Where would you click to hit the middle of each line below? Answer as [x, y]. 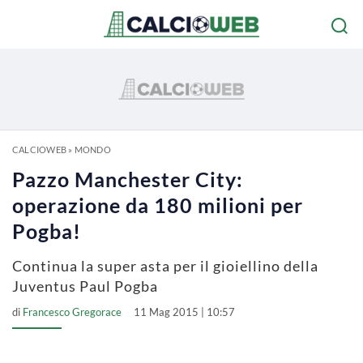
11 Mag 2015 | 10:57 [184, 312]
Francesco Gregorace [72, 312]
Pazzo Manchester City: [128, 179]
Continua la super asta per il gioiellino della [165, 266]
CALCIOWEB [39, 149]
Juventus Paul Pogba [85, 286]
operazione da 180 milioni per [158, 205]
